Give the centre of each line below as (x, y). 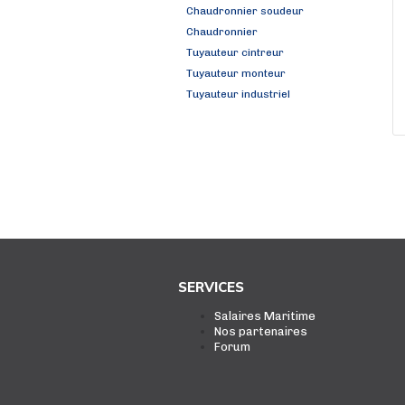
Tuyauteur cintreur (235, 52)
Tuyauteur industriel (238, 94)
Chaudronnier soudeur (245, 11)
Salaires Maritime (265, 316)
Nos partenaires (261, 331)
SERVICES (212, 287)
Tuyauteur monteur (236, 73)
